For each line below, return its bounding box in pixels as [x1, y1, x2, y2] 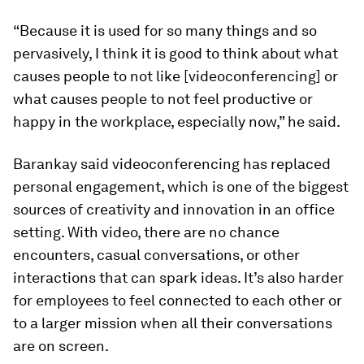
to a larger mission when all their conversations [13, 314, 332, 331]
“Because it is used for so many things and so [13, 22, 317, 39]
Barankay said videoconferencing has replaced [13, 155, 331, 172]
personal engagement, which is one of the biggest [13, 178, 349, 195]
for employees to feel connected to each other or [13, 292, 342, 309]
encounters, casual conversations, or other [13, 246, 300, 263]
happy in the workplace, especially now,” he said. [13, 113, 340, 130]
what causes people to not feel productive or [13, 90, 313, 107]
